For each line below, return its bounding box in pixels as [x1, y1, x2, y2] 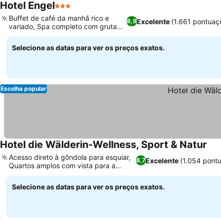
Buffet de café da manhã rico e [9, 14, 109, 22]
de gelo [9, 31, 33, 39]
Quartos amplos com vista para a [9, 161, 115, 170]
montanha [9, 170, 41, 178]
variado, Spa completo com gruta [9, 22, 117, 31]
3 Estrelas [54, 6, 91, 16]
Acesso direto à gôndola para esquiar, [9, 153, 131, 161]
